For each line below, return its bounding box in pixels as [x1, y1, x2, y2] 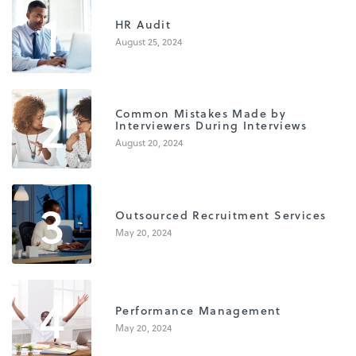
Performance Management [115, 301, 281, 319]
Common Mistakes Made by [115, 105, 287, 122]
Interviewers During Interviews [115, 117, 307, 134]
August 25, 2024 [115, 33, 182, 48]
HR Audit [115, 15, 172, 33]
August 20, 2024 [115, 135, 183, 150]
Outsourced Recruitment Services [115, 206, 327, 223]
